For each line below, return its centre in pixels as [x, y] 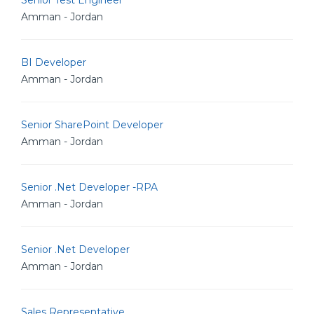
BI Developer [54, 62]
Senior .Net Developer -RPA [89, 187]
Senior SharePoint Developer [92, 125]
